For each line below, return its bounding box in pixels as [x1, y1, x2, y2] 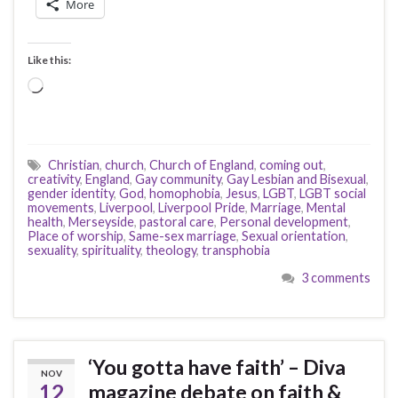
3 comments [301, 269, 370, 285]
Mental [306, 199, 346, 215]
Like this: [28, 52, 71, 67]
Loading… [43, 77, 102, 95]
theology [146, 242, 196, 258]
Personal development [219, 213, 348, 229]
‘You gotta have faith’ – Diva [88, 354, 346, 380]
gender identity [28, 185, 114, 201]
